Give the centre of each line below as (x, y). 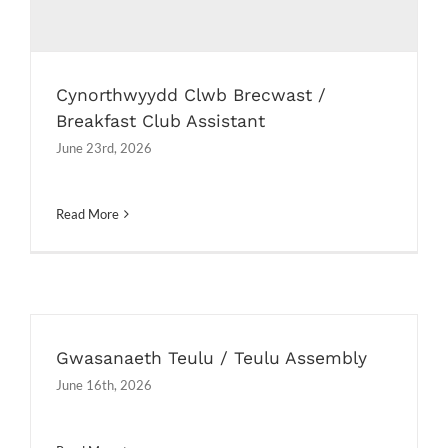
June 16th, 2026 (104, 385)
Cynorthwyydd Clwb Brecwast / (191, 95)
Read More (87, 214)
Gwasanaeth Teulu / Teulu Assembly (211, 358)
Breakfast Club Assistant (160, 121)
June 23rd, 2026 (104, 148)
